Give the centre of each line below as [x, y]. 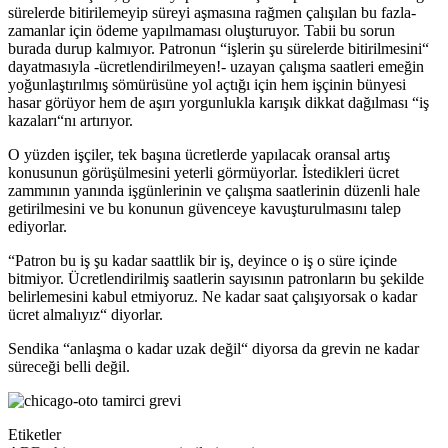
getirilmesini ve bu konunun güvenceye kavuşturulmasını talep [204, 209]
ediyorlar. [37, 227]
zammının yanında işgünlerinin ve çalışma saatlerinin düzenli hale [214, 191]
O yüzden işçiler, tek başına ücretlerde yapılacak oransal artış [199, 155]
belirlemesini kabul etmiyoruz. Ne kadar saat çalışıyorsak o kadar [212, 297]
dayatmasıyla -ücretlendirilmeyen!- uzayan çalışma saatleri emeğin [216, 67]
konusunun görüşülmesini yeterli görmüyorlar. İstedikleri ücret [203, 173]
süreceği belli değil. [69, 367]
